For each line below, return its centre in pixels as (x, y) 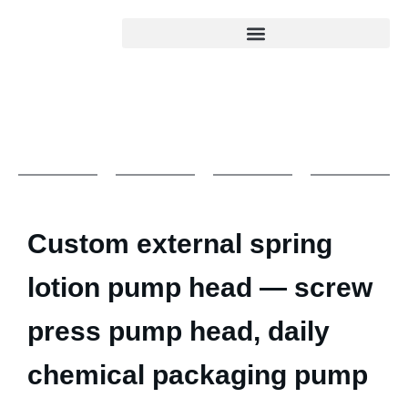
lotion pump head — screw (200, 287)
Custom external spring (180, 243)
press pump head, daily (178, 331)
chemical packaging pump (198, 374)
